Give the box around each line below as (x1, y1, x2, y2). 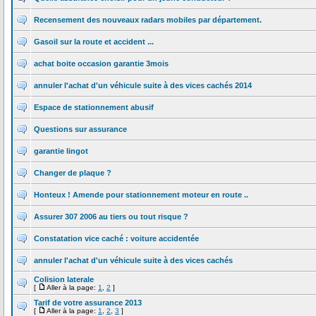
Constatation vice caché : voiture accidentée (34, 234, 199, 243)
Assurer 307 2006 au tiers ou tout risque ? (34, 212, 188, 221)
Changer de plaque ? (34, 169, 111, 178)
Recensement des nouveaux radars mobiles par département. (34, 16, 262, 25)
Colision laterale (34, 275, 94, 284)
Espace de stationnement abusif (34, 103, 154, 112)
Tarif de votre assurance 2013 (34, 298, 142, 308)
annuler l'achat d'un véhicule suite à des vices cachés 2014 (34, 81, 252, 90)
